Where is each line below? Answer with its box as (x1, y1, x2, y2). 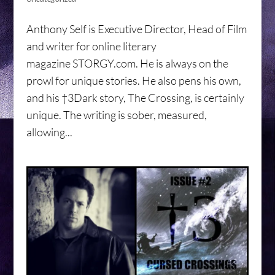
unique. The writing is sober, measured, (26, 108, 207, 122)
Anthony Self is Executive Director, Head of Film (26, 22, 247, 36)
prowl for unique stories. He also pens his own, (26, 74, 241, 88)
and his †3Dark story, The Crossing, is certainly (26, 91, 244, 105)
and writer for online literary (26, 39, 157, 53)
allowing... (26, 125, 72, 139)
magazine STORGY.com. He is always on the (26, 56, 228, 71)
